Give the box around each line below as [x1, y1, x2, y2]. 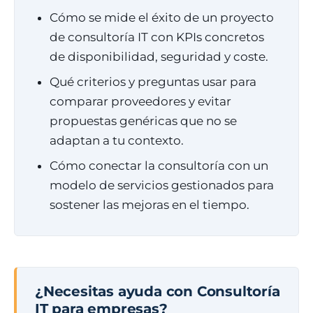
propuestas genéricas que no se [50, 114, 237, 128]
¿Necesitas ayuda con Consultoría [35, 283, 280, 300]
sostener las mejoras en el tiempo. [50, 198, 249, 212]
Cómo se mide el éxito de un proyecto [50, 10, 274, 24]
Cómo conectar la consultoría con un [50, 159, 268, 173]
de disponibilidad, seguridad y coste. [50, 50, 268, 64]
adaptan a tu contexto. [50, 133, 184, 147]
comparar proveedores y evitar [50, 94, 231, 108]
